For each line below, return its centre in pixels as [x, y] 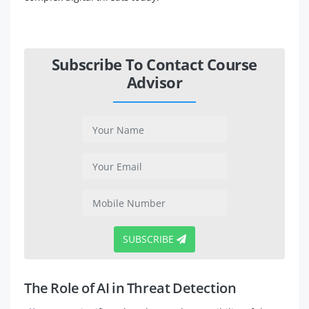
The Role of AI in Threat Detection [130, 288]
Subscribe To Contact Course [154, 64]
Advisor [154, 82]
